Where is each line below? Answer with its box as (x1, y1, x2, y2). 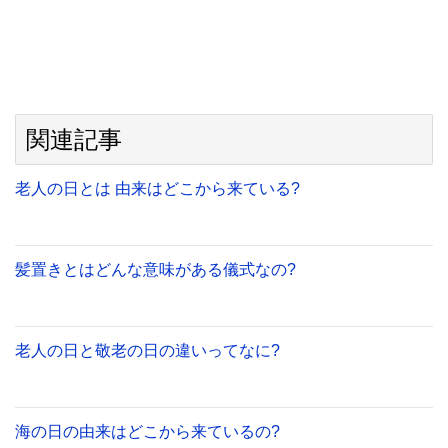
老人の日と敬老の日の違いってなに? (15, 342, 280, 360)
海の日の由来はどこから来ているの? (15, 423, 280, 441)
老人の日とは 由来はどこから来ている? (15, 180, 300, 198)
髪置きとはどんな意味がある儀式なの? (15, 261, 296, 279)
